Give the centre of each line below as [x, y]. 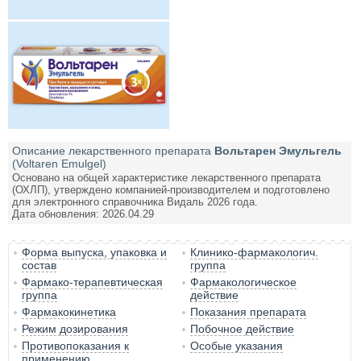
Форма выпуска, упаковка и [94, 253]
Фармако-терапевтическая [92, 282]
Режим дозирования [75, 329]
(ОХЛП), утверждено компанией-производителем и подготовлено [171, 190]
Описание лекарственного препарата [112, 151]
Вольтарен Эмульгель [278, 151]
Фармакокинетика [69, 312]
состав [39, 266]
